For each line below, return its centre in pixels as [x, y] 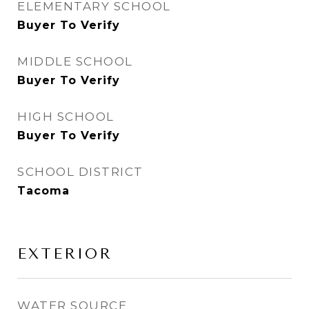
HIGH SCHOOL [66, 117]
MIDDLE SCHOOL [75, 61]
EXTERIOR [65, 254]
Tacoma [43, 191]
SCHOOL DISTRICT [80, 172]
